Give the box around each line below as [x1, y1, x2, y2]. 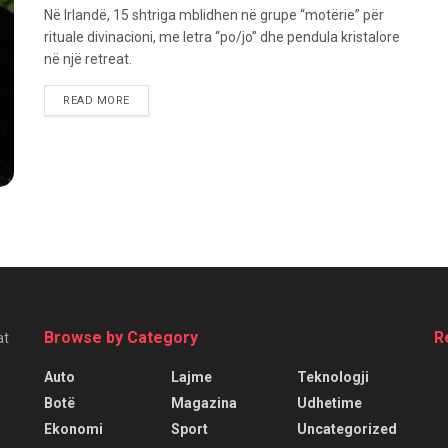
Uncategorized [297, 421, 398, 438]
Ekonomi [44, 421, 103, 438]
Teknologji [297, 369, 370, 386]
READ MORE [63, 94, 130, 107]
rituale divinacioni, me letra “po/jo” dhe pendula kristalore [44, 29, 400, 45]
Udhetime [297, 395, 363, 412]
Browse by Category [44, 328, 198, 348]
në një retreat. [44, 51, 132, 67]
